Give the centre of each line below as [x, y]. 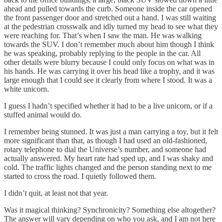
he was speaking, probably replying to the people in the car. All [102, 53]
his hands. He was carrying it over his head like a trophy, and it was [109, 71]
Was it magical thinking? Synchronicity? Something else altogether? [110, 210]
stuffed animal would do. [43, 114]
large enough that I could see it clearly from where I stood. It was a [108, 80]
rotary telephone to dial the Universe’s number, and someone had [105, 149]
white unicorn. [27, 89]
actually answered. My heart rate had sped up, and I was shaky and [109, 158]
